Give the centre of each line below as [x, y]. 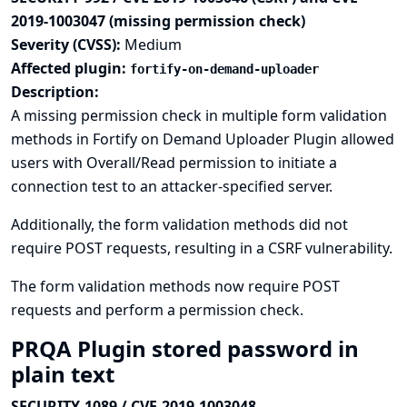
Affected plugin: [70, 68]
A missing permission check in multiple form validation [199, 115]
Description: [55, 92]
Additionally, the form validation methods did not [179, 224]
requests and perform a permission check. [157, 310]
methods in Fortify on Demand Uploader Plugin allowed [203, 139]
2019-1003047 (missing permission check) [158, 21]
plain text [65, 374]
